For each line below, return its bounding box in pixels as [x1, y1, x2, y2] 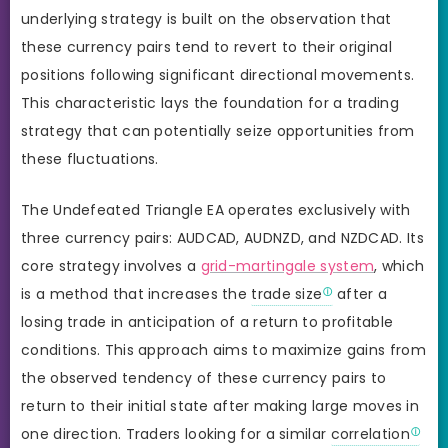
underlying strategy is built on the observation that [21, 8, 392, 29]
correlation [330, 423, 410, 444]
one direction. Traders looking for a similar [21, 423, 331, 444]
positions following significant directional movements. [21, 64, 415, 85]
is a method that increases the [21, 283, 252, 304]
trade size [251, 283, 323, 304]
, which [374, 255, 425, 276]
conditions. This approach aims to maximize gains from [21, 339, 426, 360]
